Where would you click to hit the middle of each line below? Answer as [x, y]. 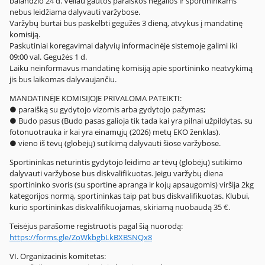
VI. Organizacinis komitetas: [58, 256]
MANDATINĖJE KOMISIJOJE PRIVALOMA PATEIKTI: [96, 98]
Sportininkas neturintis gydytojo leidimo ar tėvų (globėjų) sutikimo [126, 162]
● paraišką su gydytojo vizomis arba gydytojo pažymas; [107, 109]
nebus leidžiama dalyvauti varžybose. [75, 12]
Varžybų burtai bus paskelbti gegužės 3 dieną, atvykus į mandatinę [126, 23]
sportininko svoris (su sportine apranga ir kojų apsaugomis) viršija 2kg [132, 184]
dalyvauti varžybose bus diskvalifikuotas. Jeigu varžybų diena [116, 173]
